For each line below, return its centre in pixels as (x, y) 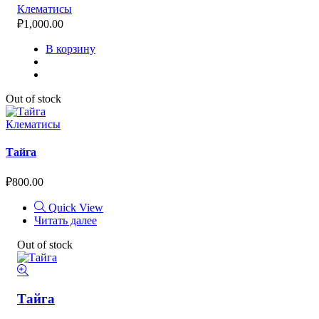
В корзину (70, 48)
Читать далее (66, 221)
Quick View (76, 208)
